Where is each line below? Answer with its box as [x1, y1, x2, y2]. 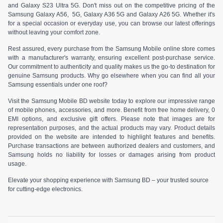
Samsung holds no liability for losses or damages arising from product [8, 151, 215, 159]
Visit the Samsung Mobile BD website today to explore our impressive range [8, 98, 215, 105]
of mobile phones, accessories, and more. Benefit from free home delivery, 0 [8, 107, 215, 114]
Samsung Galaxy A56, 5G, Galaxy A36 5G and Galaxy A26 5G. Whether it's [8, 11, 215, 18]
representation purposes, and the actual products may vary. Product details [8, 124, 215, 132]
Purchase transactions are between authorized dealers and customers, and [8, 142, 215, 150]
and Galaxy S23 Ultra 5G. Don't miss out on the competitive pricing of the [8, 2, 215, 9]
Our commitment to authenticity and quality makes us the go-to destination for [8, 63, 215, 71]
